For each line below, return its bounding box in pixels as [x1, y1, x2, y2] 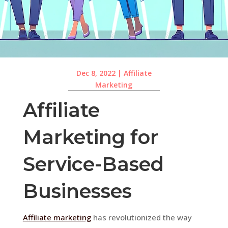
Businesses [22, 179, 132, 203]
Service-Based [22, 152, 164, 176]
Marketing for [22, 125, 158, 149]
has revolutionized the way [91, 212, 192, 222]
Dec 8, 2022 [76, 68, 116, 78]
